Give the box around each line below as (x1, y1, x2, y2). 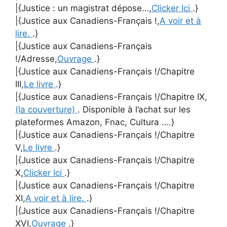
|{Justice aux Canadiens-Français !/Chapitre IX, (15, 92, 207, 102)
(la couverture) (15, 104, 78, 115)
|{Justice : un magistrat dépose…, (15, 3, 152, 13)
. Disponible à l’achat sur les (78, 104, 191, 115)
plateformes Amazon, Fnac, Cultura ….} (15, 117, 174, 127)
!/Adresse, (15, 54, 57, 64)
